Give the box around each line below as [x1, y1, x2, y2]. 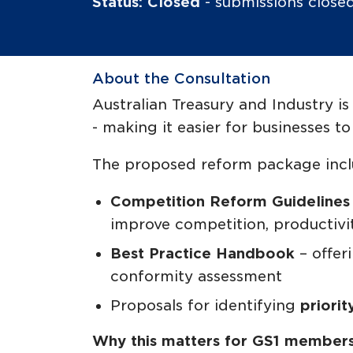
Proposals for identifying [110, 296, 300, 314]
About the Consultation [92, 69, 270, 87]
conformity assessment [110, 267, 282, 284]
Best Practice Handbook [110, 244, 295, 262]
